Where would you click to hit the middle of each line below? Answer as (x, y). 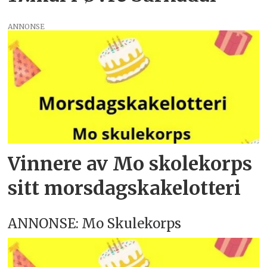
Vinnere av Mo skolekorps (130, 164)
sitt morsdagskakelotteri (125, 189)
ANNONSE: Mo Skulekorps (95, 223)
